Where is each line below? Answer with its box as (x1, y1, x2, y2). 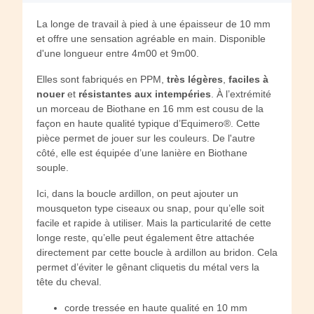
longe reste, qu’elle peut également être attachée (36, 232, 254, 244)
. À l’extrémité (211, 88, 271, 100)
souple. (36, 162, 69, 174)
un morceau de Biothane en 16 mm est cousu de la (36, 103, 264, 115)
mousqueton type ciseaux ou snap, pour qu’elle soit (36, 203, 264, 214)
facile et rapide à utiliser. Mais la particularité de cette (36, 217, 271, 229)
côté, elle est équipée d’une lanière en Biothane (36, 147, 247, 159)
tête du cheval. (36, 276, 102, 288)
